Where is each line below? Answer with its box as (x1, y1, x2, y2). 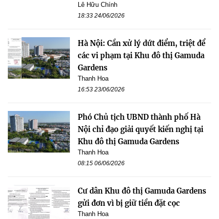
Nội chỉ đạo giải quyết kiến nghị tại (78, 125, 203, 134)
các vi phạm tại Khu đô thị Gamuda (78, 51, 204, 61)
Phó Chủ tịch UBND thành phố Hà (78, 112, 200, 122)
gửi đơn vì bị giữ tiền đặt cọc (78, 198, 180, 208)
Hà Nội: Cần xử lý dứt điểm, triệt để (78, 39, 205, 48)
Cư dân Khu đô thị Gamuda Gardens (78, 186, 206, 196)
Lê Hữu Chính (78, 1, 117, 9)
